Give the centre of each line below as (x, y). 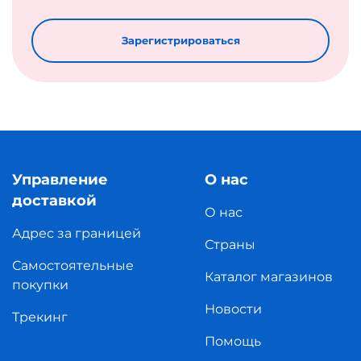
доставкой (54, 200)
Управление (60, 179)
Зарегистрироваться (180, 40)
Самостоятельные (73, 265)
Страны (230, 244)
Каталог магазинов (269, 276)
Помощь (233, 341)
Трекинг (40, 317)
